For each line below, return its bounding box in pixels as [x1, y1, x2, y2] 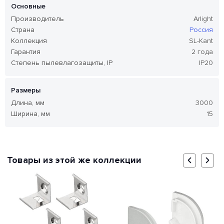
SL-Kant [189, 36, 213, 45]
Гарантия [11, 47, 40, 56]
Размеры [11, 86, 40, 95]
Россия [189, 25, 213, 34]
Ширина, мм [11, 109, 50, 118]
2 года [191, 47, 213, 56]
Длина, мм [11, 98, 44, 107]
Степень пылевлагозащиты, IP [11, 58, 112, 67]
